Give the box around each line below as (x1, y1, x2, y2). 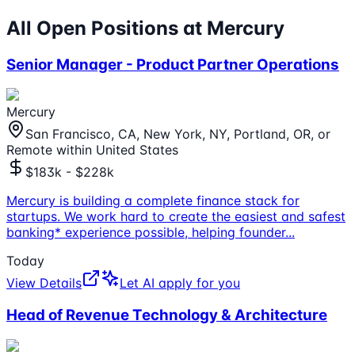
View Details (6, 275, 82, 292)
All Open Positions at (6, 16, 207, 40)
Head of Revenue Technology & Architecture (6, 306, 327, 325)
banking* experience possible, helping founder (6, 224, 285, 241)
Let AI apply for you (120, 275, 240, 292)
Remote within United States (6, 142, 178, 158)
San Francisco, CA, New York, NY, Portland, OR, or (25, 126, 330, 143)
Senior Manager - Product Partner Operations (6, 55, 339, 74)
